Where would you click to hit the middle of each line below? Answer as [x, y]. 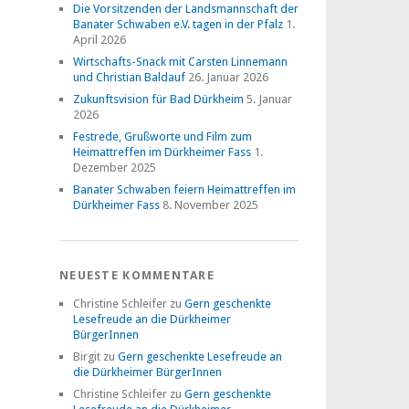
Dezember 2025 [115, 168]
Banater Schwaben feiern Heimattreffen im [184, 189]
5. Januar [269, 99]
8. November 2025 [210, 205]
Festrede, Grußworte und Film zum [163, 136]
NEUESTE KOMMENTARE [137, 275]
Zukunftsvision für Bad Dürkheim [158, 99]
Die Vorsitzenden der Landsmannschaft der [186, 9]
